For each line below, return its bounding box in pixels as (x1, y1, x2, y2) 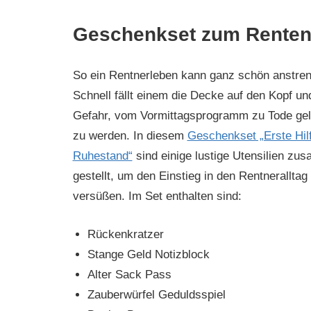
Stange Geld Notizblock (87, 247, 210, 261)
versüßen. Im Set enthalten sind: (72, 190, 242, 203)
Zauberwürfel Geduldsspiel (87, 287, 226, 301)
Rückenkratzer (87, 227, 164, 241)
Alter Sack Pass (87, 267, 171, 281)
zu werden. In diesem (72, 129, 187, 143)
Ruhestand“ (72, 149, 133, 163)
